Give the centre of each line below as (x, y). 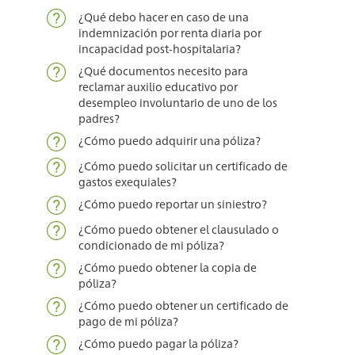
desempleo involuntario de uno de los (177, 103)
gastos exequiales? (127, 182)
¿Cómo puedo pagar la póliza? (158, 344)
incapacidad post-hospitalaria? (159, 49)
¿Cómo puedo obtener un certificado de (183, 305)
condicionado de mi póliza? (151, 245)
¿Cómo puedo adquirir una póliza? (169, 141)
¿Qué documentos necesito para (163, 71)
